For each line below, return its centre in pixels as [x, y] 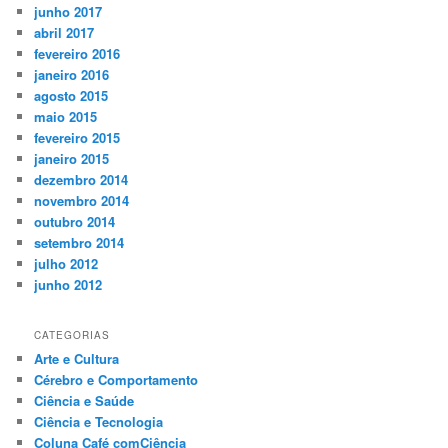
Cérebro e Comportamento [116, 379]
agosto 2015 [71, 96]
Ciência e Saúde [84, 400]
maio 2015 [66, 117]
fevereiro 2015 [77, 138]
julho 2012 [66, 264]
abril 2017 [64, 33]
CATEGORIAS [72, 334]
